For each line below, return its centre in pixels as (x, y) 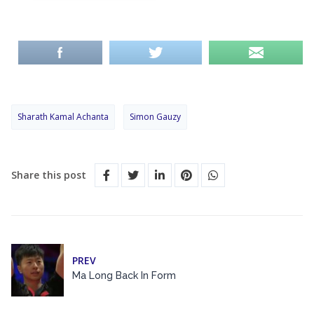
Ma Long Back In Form (124, 276)
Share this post (49, 175)
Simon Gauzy (155, 116)
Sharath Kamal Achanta (63, 116)
